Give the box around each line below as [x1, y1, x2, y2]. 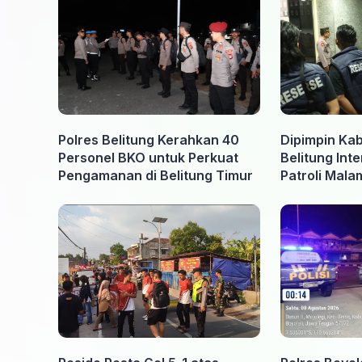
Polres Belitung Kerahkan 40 [58, 132, 239, 149]
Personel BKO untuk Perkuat [58, 149, 238, 166]
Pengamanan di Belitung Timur [58, 167, 253, 184]
